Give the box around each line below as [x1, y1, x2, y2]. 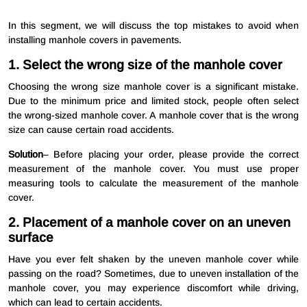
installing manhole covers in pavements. [8, 34, 182, 46]
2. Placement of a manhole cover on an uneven [8, 215, 291, 230]
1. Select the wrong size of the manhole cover [8, 58, 282, 73]
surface [8, 230, 53, 245]
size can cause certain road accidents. [8, 124, 174, 136]
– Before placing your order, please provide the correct [43, 149, 299, 160]
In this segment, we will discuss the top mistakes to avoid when [8, 20, 299, 32]
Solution [8, 149, 43, 160]
